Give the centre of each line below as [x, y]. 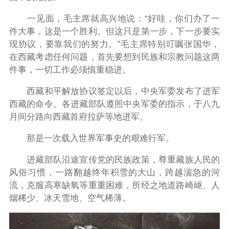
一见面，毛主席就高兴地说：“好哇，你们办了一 [114, 18]
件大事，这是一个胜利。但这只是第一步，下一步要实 [114, 31]
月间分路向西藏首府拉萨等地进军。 [78, 117]
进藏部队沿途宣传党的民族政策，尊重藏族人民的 [114, 159]
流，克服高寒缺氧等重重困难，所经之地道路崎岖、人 [114, 185]
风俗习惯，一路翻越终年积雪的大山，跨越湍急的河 [114, 172]
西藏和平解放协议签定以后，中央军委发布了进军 [114, 91]
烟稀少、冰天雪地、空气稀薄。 [70, 198]
